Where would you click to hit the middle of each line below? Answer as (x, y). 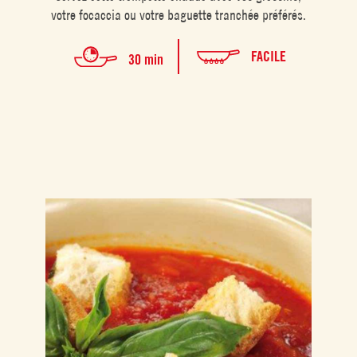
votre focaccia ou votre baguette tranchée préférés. (178, 15)
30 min (145, 59)
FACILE (268, 57)
